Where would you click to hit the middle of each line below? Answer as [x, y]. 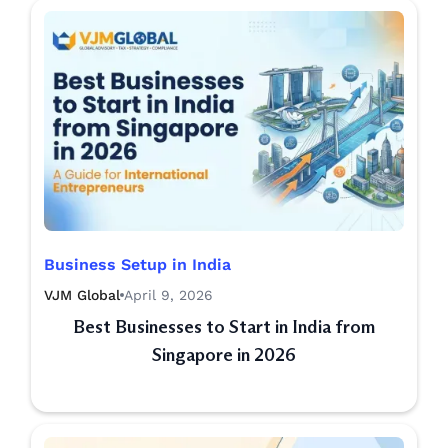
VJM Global [82, 295]
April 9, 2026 [168, 295]
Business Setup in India [137, 265]
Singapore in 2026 [224, 355]
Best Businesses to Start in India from [224, 327]
